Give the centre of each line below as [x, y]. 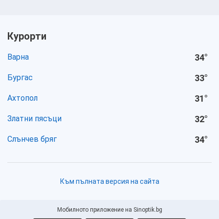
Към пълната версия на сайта [109, 181]
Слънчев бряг [32, 139]
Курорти [27, 36]
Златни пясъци [34, 119]
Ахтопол [22, 98]
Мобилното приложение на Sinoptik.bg [109, 210]
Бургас [20, 77]
